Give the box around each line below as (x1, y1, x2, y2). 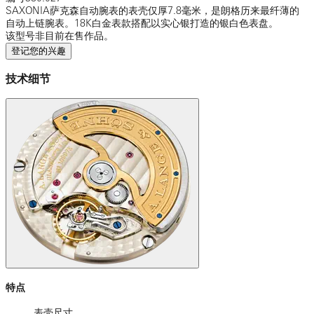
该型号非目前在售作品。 (6, 30, 114, 42)
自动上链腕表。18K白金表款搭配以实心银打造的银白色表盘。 (6, 18, 278, 29)
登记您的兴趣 (11, 46, 66, 57)
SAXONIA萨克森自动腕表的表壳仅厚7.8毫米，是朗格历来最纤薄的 (6, 5, 299, 17)
